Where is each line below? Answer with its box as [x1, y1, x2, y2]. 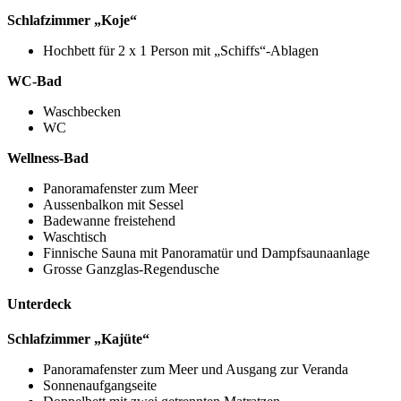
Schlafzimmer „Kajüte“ [7, 331, 149, 347]
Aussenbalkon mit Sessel [43, 196, 183, 212]
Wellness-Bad [7, 149, 89, 166]
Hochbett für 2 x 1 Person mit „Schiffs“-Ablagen [43, 42, 319, 58]
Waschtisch [43, 228, 107, 244]
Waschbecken [43, 103, 121, 119]
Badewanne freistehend [43, 212, 175, 228]
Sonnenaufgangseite [43, 378, 157, 394]
